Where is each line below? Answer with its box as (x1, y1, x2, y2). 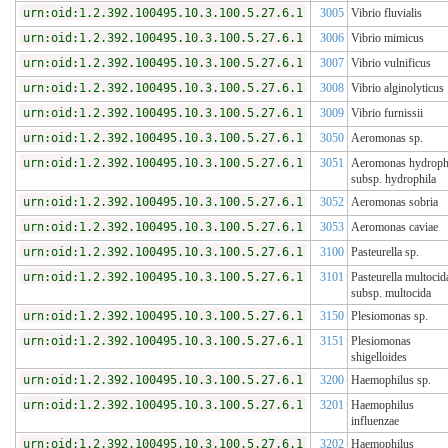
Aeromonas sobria (351, 195, 438, 210)
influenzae (351, 414, 399, 429)
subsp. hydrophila (351, 172, 436, 187)
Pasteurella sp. (351, 245, 419, 260)
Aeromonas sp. (351, 131, 423, 146)
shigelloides (351, 350, 407, 365)
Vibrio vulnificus (351, 56, 431, 71)
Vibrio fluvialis (351, 6, 422, 21)
